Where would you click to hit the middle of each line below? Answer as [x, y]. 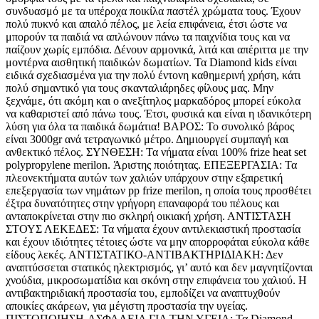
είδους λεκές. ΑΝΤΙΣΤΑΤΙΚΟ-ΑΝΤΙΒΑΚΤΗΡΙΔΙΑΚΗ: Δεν [144, 255]
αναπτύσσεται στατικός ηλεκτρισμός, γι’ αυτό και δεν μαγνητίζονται [159, 268]
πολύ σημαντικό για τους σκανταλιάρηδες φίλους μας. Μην [140, 88]
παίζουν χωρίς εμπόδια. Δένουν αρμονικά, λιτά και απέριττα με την [157, 50]
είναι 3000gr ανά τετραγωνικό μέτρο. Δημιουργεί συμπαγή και [147, 140]
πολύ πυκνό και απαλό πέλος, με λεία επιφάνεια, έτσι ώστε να [146, 24]
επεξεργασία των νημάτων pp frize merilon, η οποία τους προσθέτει [158, 191]
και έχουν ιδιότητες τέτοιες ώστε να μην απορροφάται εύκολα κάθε [158, 242]
